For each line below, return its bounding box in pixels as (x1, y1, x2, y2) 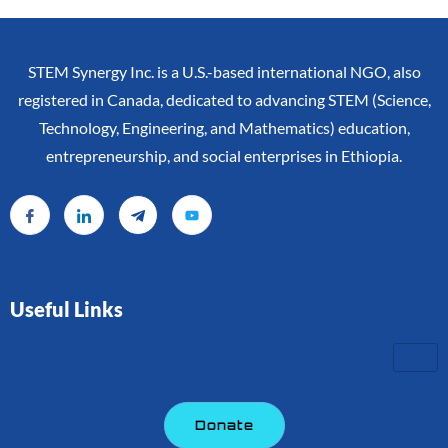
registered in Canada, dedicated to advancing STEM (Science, (17, 90, 431, 110)
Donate (194, 417, 254, 434)
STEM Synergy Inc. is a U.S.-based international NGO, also (27, 62, 421, 82)
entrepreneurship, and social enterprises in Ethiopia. (46, 146, 402, 166)
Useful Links (10, 297, 123, 322)
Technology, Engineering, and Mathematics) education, (38, 118, 410, 138)
